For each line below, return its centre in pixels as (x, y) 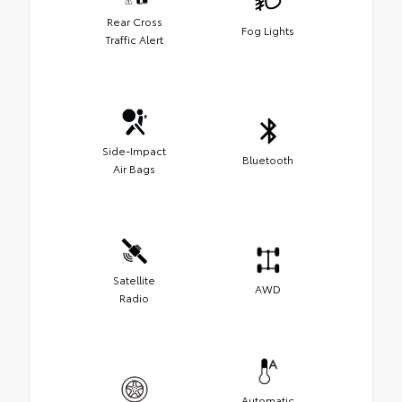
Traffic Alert (134, 39)
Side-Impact (134, 150)
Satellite (134, 279)
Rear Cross (134, 21)
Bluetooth (268, 159)
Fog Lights (268, 30)
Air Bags (134, 168)
